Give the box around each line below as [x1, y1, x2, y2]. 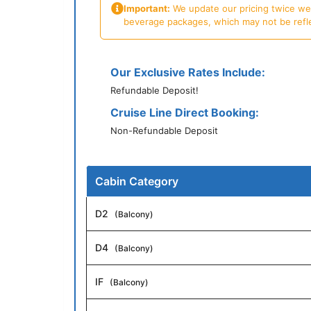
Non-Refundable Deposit [110, 125, 218, 137]
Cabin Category [95, 174, 178, 189]
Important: [124, 3, 170, 15]
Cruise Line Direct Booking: [110, 106, 259, 120]
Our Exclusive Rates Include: [110, 65, 265, 80]
